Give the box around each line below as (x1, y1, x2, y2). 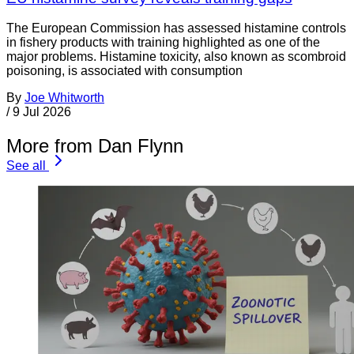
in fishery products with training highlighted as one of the (6, 36, 320, 50)
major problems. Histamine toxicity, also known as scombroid (6, 50, 346, 64)
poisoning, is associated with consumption (6, 64, 243, 78)
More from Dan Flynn (6, 135, 183, 157)
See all (6, 159, 46, 173)
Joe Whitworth (24, 91, 104, 105)
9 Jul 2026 (13, 105, 71, 119)
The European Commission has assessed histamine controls (6, 21, 346, 36)
